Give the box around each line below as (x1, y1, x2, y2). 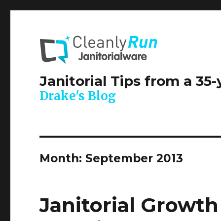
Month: (39, 151, 86, 165)
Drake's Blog (39, 88, 116, 104)
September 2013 (85, 151, 184, 165)
